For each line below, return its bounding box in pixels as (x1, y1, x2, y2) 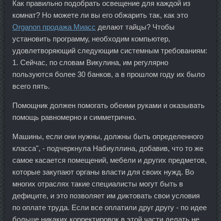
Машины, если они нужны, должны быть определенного (12, 132, 203, 141)
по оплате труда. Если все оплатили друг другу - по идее (12, 203, 207, 212)
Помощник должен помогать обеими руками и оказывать (12, 101, 205, 110)
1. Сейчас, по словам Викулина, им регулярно (12, 58, 168, 67)
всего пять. (12, 81, 50, 90)
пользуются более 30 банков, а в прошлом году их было (12, 70, 205, 78)
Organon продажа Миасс (12, 22, 96, 31)
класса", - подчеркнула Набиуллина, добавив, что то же (12, 144, 203, 152)
